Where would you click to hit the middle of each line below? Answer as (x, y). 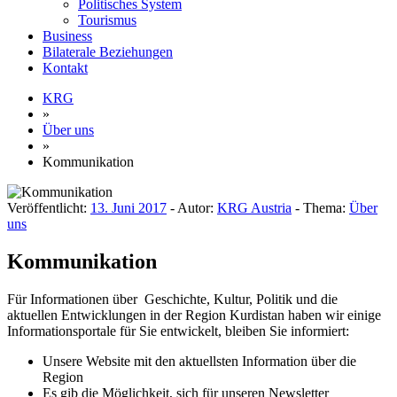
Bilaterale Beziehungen (108, 51)
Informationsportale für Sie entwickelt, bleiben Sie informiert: (178, 331)
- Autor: (192, 207)
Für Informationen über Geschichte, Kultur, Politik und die (172, 299)
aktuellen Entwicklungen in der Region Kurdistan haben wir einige (194, 315)
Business (67, 35)
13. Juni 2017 (128, 207)
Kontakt (65, 67)
